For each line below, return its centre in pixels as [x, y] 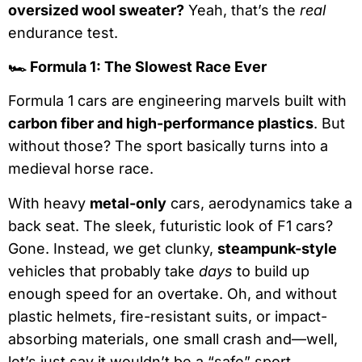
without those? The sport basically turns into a [168, 146]
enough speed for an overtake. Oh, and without [173, 293]
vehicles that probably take [103, 271]
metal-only [128, 203]
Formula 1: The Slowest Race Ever [147, 67]
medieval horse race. [81, 169]
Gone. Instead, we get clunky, [113, 248]
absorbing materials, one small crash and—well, [173, 339]
